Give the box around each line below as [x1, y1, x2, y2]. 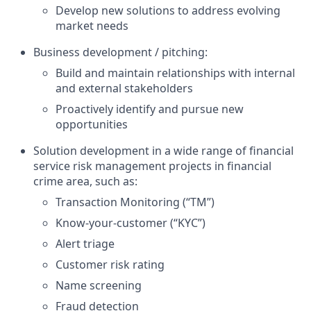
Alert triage [56, 236, 115, 251]
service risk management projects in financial [33, 158, 271, 174]
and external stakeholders [56, 81, 193, 96]
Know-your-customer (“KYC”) [56, 215, 205, 230]
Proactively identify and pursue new [56, 101, 244, 117]
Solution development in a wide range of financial [33, 143, 294, 158]
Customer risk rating [56, 257, 165, 272]
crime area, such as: [33, 174, 137, 189]
